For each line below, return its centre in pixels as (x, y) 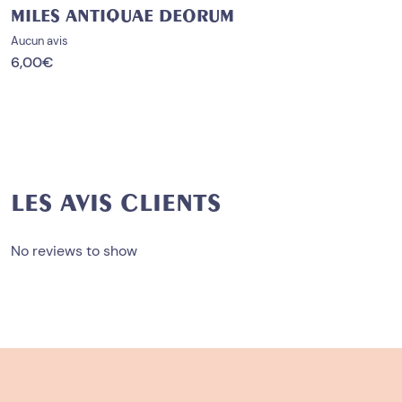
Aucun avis (39, 41)
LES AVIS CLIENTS (116, 203)
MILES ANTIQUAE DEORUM (122, 16)
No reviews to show (74, 251)
